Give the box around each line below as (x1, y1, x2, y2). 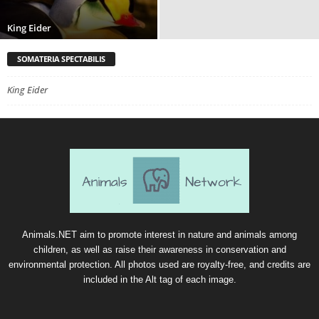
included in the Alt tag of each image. (83, 274, 236, 286)
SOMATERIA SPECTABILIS (17, 53, 105, 65)
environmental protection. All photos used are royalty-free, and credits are (9, 259, 310, 271)
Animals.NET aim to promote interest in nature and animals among (22, 229, 297, 241)
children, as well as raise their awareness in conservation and (33, 244, 286, 256)
